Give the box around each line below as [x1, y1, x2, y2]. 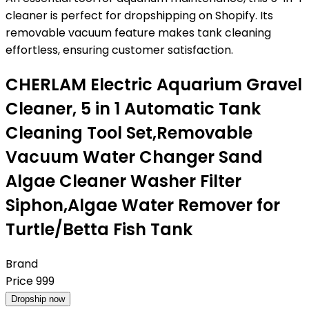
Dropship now [11, 293, 65, 304]
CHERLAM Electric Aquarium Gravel [6, 72, 302, 96]
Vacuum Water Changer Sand [6, 145, 263, 168]
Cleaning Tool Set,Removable [6, 121, 252, 144]
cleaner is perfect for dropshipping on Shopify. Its [6, 8, 273, 23]
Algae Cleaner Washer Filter [6, 169, 241, 192]
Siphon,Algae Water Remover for [6, 193, 280, 217]
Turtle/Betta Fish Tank [6, 217, 192, 241]
